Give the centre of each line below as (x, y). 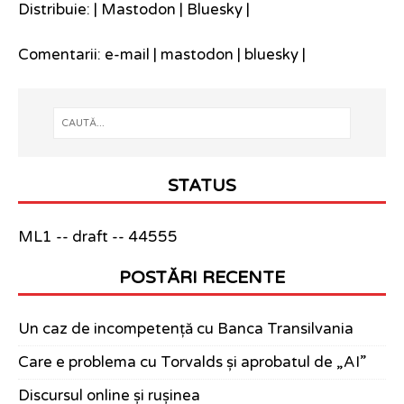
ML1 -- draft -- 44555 (98, 238)
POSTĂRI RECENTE (202, 278)
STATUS (202, 186)
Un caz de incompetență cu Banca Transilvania (186, 330)
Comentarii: (61, 55)
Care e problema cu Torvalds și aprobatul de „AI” (192, 363)
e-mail (127, 55)
